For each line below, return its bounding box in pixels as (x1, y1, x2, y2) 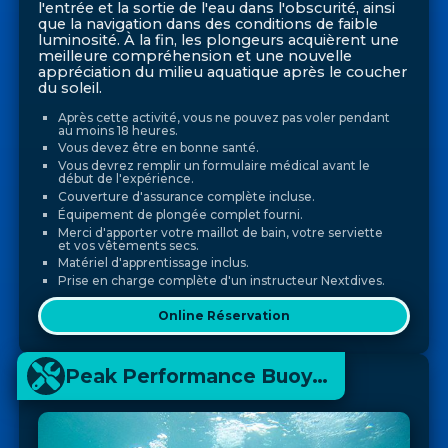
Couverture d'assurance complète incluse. (57, 188, 315, 204)
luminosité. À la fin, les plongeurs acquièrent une (38, 31, 400, 50)
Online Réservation (158, 308, 290, 324)
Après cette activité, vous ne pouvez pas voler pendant (57, 109, 390, 125)
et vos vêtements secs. (57, 237, 199, 253)
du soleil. (38, 79, 103, 98)
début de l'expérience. (57, 171, 194, 187)
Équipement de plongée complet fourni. (57, 206, 303, 222)
